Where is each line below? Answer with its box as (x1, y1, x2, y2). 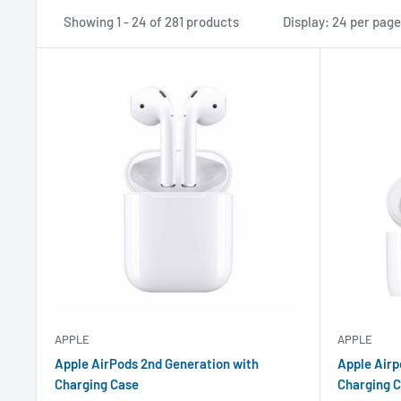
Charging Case (55, 375, 139, 392)
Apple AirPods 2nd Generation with (55, 354, 259, 371)
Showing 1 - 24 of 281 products (64, 13, 239, 30)
